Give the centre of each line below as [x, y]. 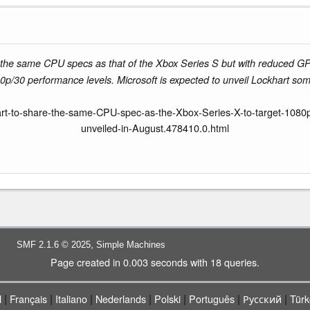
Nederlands [120, 299]
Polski [167, 299]
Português [211, 299]
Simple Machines [131, 245]
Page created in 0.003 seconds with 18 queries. [155, 262]
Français [28, 299]
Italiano [71, 299]
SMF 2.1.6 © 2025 [54, 245]
